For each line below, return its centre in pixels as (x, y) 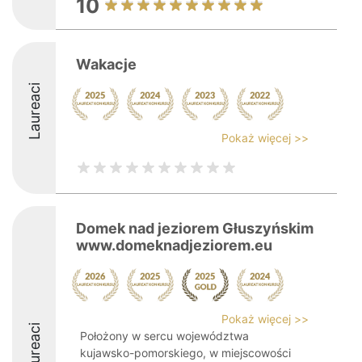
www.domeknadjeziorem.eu (174, 245)
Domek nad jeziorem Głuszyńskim (195, 228)
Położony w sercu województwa (164, 336)
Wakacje (106, 64)
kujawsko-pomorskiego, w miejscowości (185, 353)
